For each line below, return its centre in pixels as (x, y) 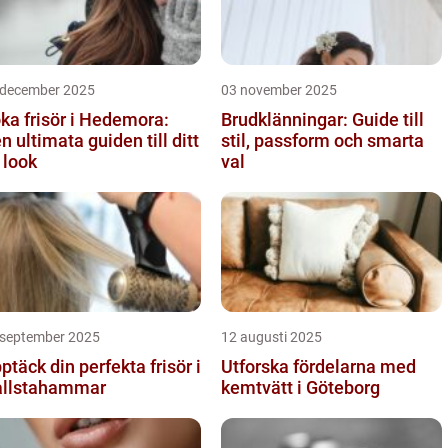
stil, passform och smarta (322, 140)
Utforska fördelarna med (318, 366)
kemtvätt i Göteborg (300, 387)
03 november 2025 (279, 89)
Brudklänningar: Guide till (322, 119)
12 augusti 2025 (271, 336)
